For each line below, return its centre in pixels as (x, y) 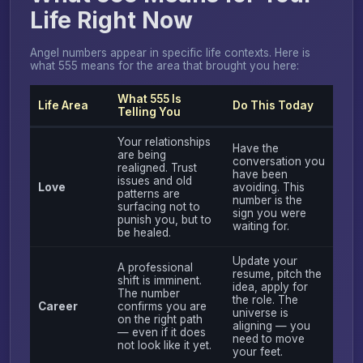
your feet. (257, 351)
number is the (267, 200)
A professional (155, 267)
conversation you (278, 161)
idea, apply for (270, 286)
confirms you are (162, 306)
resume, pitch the (277, 273)
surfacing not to (158, 206)
